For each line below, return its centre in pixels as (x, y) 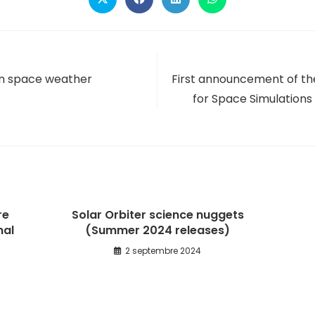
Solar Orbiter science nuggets (157, 215)
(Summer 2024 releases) (157, 230)
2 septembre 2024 (163, 251)
